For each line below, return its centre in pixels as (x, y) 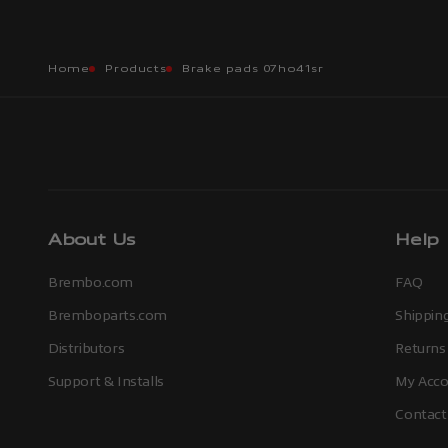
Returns (420, 348)
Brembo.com (90, 282)
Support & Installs (106, 381)
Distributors (86, 348)
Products (136, 68)
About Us (92, 239)
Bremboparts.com (107, 315)
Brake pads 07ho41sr (253, 68)
